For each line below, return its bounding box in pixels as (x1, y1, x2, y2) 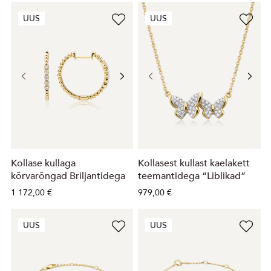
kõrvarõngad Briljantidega (10, 169, 125, 183)
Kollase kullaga (10, 157, 76, 171)
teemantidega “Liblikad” (138, 169, 246, 183)
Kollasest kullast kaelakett (138, 157, 250, 171)
